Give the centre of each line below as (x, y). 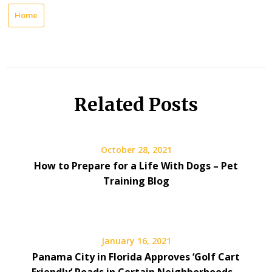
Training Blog (136, 181)
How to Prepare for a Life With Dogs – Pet (136, 166)
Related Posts (136, 104)
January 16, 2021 (136, 241)
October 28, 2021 (136, 150)
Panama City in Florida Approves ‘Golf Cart (136, 257)
